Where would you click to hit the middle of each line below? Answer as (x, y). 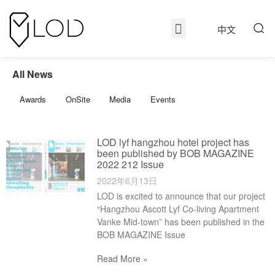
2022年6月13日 (127, 180)
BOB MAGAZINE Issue (141, 234)
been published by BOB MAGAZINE (176, 153)
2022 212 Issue (131, 164)
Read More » (123, 258)
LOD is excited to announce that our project (181, 196)
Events (163, 99)
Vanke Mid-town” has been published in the (181, 221)
